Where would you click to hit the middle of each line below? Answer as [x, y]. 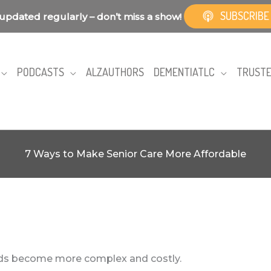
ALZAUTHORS [115, 72]
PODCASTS [41, 72]
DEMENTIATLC [184, 72]
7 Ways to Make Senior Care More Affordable [135, 154]
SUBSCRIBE [244, 16]
